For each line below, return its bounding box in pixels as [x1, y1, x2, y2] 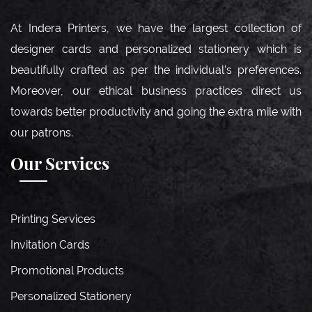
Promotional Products [10, 264, 124, 277]
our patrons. [10, 126, 73, 139]
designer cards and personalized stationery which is [10, 42, 302, 56]
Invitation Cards [10, 238, 90, 251]
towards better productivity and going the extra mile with [10, 105, 302, 118]
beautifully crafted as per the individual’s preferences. [10, 63, 302, 77]
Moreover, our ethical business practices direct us [10, 84, 302, 97]
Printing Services [10, 212, 95, 226]
